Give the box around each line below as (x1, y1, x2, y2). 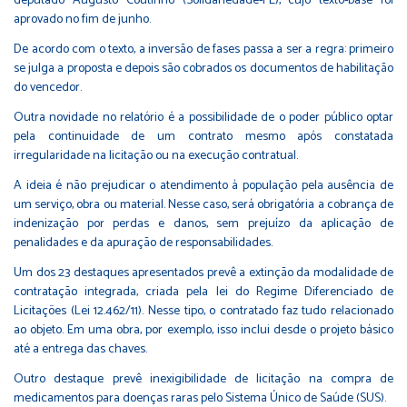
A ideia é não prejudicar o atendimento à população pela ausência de (14, 174, 393, 196)
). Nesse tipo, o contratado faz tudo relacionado (138, 300, 394, 322)
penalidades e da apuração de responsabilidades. (14, 232, 273, 253)
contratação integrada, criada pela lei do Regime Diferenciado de (14, 281, 393, 303)
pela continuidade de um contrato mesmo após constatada (14, 125, 393, 147)
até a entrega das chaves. (14, 338, 147, 360)
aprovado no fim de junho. (14, 8, 151, 30)
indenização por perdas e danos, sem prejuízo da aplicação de (14, 213, 393, 234)
